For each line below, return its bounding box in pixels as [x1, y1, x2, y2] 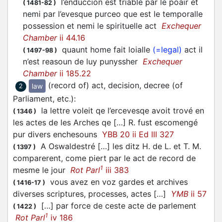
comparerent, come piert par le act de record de [13, 153, 196, 164]
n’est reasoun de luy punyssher [23, 56, 143, 67]
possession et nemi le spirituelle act [23, 21, 162, 31]
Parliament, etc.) [13, 94, 74, 104]
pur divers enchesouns [13, 129, 102, 140]
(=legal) [153, 45, 182, 55]
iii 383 [103, 165, 129, 175]
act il [182, 45, 203, 55]
